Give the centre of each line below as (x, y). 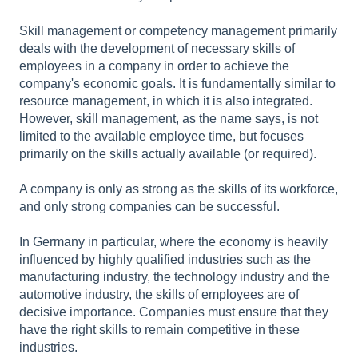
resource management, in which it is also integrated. (166, 101)
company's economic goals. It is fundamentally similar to (177, 83)
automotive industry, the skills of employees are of (159, 294)
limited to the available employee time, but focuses (161, 136)
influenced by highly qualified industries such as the (165, 259)
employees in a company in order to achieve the (154, 66)
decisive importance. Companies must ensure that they (174, 312)
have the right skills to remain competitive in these (159, 329)
